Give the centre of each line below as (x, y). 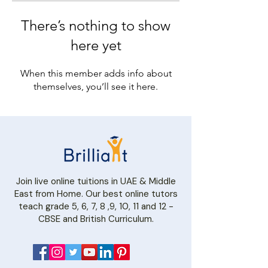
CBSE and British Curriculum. (96, 219)
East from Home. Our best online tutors (96, 194)
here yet (96, 45)
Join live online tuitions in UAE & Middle (96, 181)
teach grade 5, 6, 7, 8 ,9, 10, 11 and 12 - (96, 206)
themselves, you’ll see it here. (96, 86)
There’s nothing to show (96, 25)
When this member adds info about (96, 73)
